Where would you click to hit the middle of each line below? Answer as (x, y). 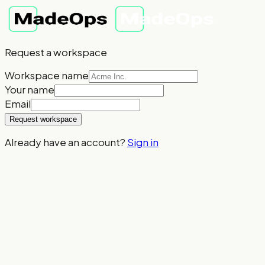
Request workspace (43, 119)
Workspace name (47, 75)
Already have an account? (65, 142)
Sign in (143, 142)
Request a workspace (56, 52)
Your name (30, 89)
